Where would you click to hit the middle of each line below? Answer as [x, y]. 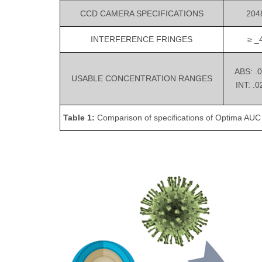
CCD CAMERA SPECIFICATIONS [142, 14]
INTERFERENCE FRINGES [142, 39]
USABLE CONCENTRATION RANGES [142, 79]
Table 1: [79, 118]
